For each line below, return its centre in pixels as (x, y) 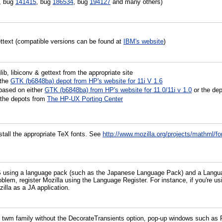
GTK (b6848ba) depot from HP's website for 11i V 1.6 (86, 81)
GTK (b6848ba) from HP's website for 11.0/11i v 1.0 (118, 90)
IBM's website (143, 42)
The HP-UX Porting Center (85, 99)
